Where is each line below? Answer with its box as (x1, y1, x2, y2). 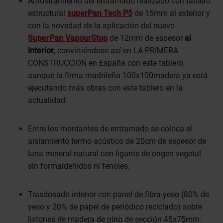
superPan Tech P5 (67, 8, 132, 18)
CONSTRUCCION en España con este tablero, (28, 58, 185, 68)
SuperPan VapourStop (28, 33, 108, 43)
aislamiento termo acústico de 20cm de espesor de (28, 136, 206, 146)
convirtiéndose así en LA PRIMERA (57, 46, 178, 56)
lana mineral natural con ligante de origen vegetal (28, 149, 201, 159)
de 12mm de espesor (108, 33, 185, 43)
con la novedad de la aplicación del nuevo (28, 21, 175, 31)
